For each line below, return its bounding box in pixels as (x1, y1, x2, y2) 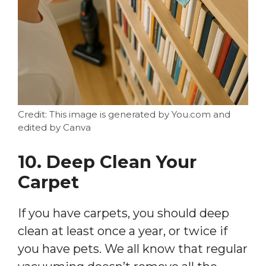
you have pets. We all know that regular (18, 241, 248, 256)
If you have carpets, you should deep (18, 205, 229, 220)
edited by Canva (18, 121, 91, 133)
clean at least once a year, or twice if (18, 223, 227, 238)
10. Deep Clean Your (18, 151, 197, 172)
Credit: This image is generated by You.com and (18, 108, 230, 120)
